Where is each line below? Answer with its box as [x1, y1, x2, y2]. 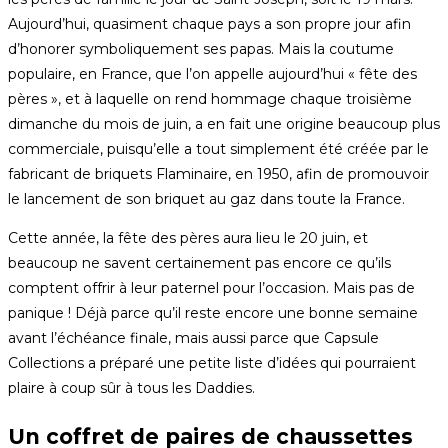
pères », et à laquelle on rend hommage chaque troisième [8, 90, 412, 109]
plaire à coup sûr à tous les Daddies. [8, 379, 255, 398]
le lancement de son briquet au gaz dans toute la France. [8, 190, 405, 209]
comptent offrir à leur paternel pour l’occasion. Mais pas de [8, 279, 415, 298]
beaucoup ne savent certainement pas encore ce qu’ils [8, 254, 391, 273]
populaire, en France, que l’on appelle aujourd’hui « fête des [8, 65, 417, 84]
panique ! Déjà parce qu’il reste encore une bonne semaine [8, 304, 418, 323]
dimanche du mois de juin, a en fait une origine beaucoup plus [8, 115, 440, 134]
